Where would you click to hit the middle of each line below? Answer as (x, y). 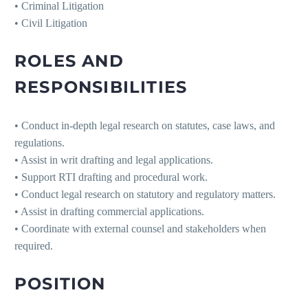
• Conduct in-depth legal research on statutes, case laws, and (145, 126)
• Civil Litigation (51, 23)
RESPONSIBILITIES (101, 87)
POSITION (60, 284)
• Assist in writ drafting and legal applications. (114, 160)
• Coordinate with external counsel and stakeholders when (140, 229)
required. (34, 246)
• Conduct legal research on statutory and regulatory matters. (145, 195)
